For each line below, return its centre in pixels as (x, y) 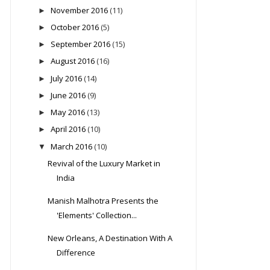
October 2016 (74, 27)
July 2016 (66, 78)
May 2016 (67, 112)
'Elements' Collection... (97, 215)
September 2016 (80, 44)
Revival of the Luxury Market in (104, 163)
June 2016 (68, 95)
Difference (76, 252)
